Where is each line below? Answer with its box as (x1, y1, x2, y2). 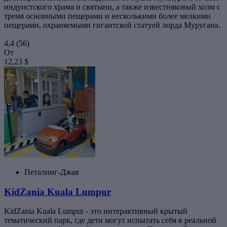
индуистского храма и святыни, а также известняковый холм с (4, 2, 220, 11)
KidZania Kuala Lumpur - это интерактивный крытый (4, 207, 187, 216)
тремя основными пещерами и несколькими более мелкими (4, 11, 211, 20)
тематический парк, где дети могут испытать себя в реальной (4, 216, 216, 225)
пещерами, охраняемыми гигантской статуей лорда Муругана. (4, 20, 220, 29)
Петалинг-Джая (24, 167, 79, 176)
